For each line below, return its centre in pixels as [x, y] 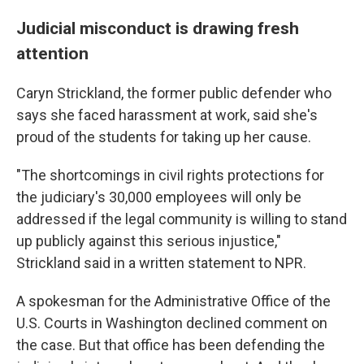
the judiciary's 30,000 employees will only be [159, 197]
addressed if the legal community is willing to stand [182, 219]
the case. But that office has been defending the [171, 345]
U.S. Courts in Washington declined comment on [172, 323]
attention [52, 53]
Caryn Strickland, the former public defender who [174, 93]
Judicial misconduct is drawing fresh [158, 28]
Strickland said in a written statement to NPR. [161, 263]
